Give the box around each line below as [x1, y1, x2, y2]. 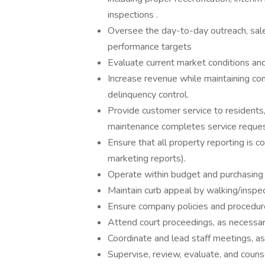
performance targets [108, 40, 192, 53]
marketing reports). [108, 152, 186, 165]
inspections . [108, 8, 158, 21]
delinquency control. [108, 88, 189, 101]
